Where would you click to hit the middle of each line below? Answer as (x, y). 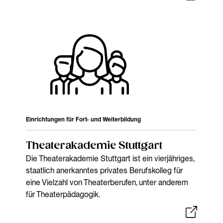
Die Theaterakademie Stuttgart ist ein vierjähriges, (110, 158)
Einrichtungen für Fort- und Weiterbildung (84, 119)
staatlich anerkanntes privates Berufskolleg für (105, 170)
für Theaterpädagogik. (63, 194)
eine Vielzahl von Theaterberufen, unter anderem (107, 182)
